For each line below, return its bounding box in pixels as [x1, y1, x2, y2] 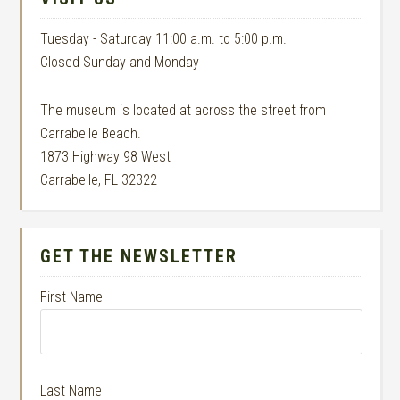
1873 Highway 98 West [40, 148, 171, 165]
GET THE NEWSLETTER [40, 246, 238, 267]
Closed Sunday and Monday [40, 54, 200, 71]
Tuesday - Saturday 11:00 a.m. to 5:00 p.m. [40, 30, 287, 47]
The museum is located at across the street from [40, 102, 327, 119]
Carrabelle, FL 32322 [40, 171, 158, 188]
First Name [40, 288, 104, 305]
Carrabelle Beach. [40, 125, 142, 142]
